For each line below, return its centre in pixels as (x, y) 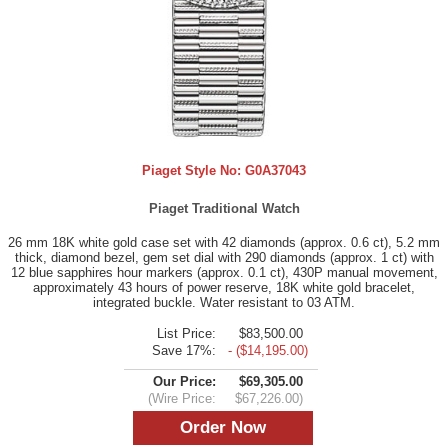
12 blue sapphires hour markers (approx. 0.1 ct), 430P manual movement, (224, 273)
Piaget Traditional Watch (224, 209)
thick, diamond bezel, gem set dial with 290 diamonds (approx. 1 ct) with (224, 258)
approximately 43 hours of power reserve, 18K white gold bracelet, (224, 288)
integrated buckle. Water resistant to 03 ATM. (224, 303)
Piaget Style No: (193, 171)
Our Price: (184, 382)
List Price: (186, 334)
